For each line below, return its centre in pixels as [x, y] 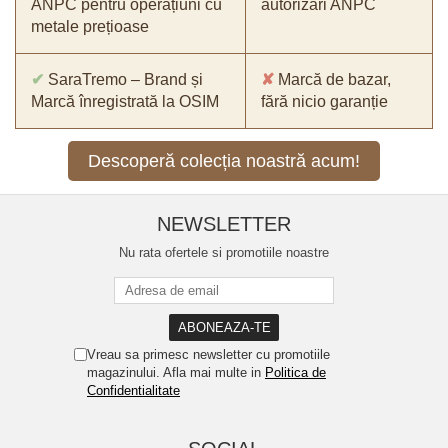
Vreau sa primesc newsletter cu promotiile [208, 355]
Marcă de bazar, [332, 80]
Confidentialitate [133, 391]
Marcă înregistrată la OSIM [125, 102]
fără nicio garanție [324, 102]
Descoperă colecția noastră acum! [224, 161]
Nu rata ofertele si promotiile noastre [224, 253]
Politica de [295, 373]
